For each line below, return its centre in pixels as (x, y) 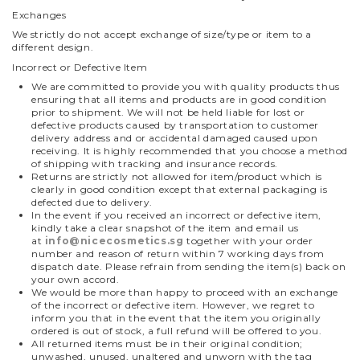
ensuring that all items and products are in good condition (179, 100)
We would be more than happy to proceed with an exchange (185, 292)
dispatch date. (68, 267)
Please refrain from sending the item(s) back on (226, 267)
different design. (53, 47)
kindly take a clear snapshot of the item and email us (165, 228)
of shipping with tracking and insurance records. (155, 164)
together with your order (248, 241)
